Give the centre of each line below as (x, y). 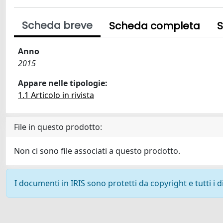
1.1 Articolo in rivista (56, 95)
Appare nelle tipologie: (63, 83)
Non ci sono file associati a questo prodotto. (97, 151)
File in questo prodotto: (58, 127)
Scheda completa (155, 26)
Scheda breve (57, 25)
